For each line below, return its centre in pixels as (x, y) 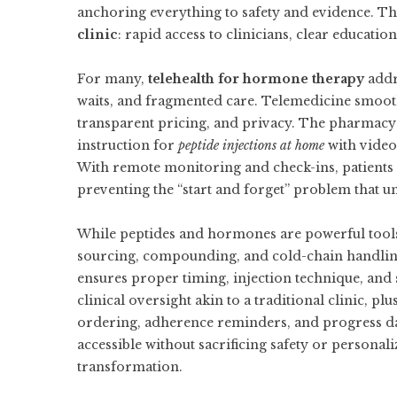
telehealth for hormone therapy (256, 79)
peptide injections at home (251, 145)
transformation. (130, 367)
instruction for (128, 145)
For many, (113, 79)
